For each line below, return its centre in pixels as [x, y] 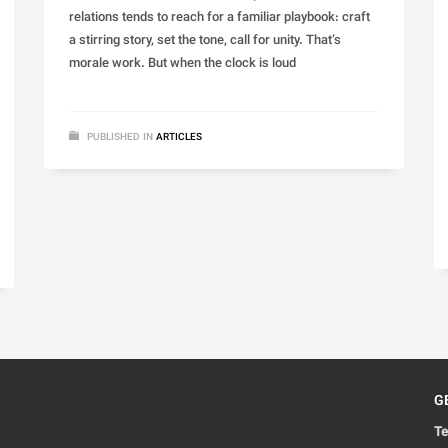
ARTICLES [179, 138]
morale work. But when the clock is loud [182, 64]
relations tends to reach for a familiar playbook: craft [219, 18]
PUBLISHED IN [120, 138]
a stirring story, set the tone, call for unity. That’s [205, 41]
